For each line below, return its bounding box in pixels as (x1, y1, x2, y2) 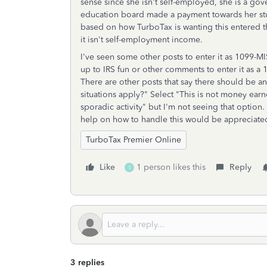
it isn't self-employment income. (80, 35, 203, 45)
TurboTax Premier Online (86, 135, 181, 145)
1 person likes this (136, 162, 206, 172)
